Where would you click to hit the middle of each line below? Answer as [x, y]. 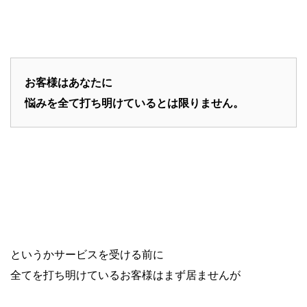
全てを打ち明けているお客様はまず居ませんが [125, 274]
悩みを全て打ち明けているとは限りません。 [134, 102]
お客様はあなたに [69, 82]
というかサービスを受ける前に [87, 254]
